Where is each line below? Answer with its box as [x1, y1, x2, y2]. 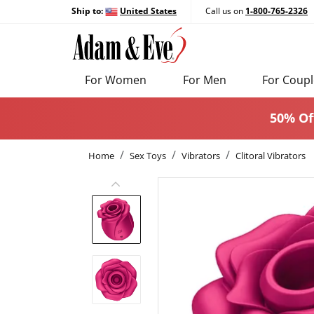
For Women [85, 71, 147, 88]
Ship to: [71, 5, 105, 17]
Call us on [205, 5, 245, 18]
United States [120, 5, 177, 17]
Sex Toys [130, 149, 166, 162]
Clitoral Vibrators [235, 149, 306, 162]
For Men [183, 71, 226, 88]
